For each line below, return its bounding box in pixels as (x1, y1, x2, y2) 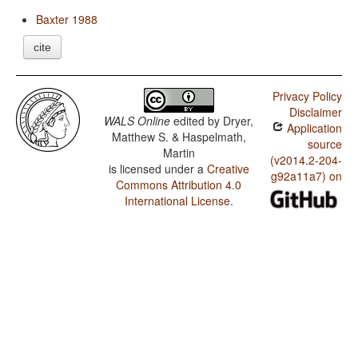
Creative (206, 161, 249, 177)
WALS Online (104, 113, 171, 129)
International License (124, 193, 230, 209)
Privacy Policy (272, 88, 342, 105)
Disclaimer (288, 104, 342, 121)
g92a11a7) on (270, 168, 342, 185)
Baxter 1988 (36, 11, 97, 28)
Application (283, 120, 342, 137)
